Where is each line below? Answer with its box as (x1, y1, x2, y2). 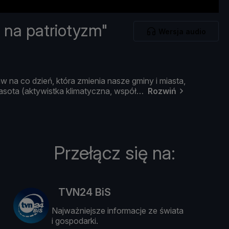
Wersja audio (158, 27, 206, 36)
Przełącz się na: (54, 142, 175, 165)
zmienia (77, 76, 107, 86)
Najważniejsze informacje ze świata (52, 205, 184, 216)
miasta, (159, 76, 186, 86)
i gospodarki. (52, 216, 99, 226)
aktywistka (25, 86, 66, 97)
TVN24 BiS (58, 186, 111, 199)
